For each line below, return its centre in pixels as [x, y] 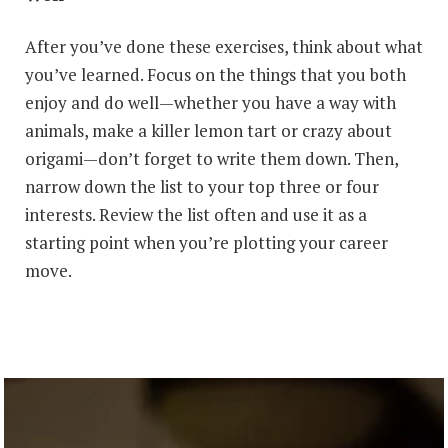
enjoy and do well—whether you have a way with [210, 102]
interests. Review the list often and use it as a [196, 214]
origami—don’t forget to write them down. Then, [211, 158]
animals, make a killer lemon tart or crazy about [208, 130]
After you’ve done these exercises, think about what [224, 46]
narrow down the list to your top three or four [202, 186]
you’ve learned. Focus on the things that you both [215, 74]
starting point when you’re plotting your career [206, 242]
